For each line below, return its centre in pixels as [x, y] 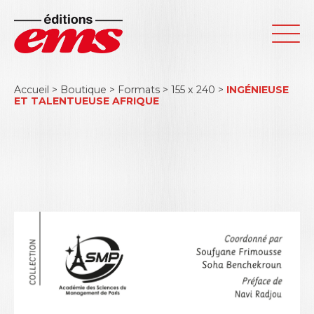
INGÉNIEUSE [258, 90]
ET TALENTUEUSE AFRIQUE [87, 101]
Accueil [32, 90]
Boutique [83, 90]
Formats [139, 90]
